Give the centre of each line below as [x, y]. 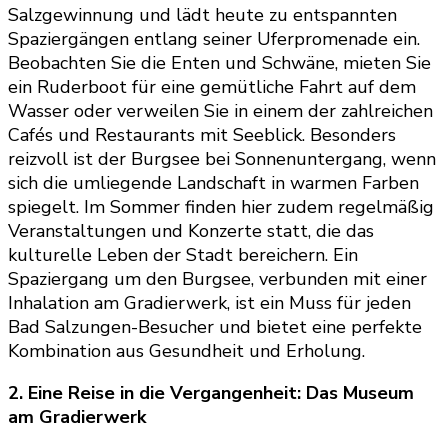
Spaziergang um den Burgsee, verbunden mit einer [217, 278]
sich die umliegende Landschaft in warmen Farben [213, 182]
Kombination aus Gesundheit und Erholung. [186, 350]
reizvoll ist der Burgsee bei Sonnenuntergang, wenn [222, 158]
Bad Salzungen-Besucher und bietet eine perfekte [215, 326]
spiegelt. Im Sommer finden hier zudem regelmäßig [221, 206]
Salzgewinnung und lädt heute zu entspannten [202, 14]
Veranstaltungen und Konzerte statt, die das [191, 230]
